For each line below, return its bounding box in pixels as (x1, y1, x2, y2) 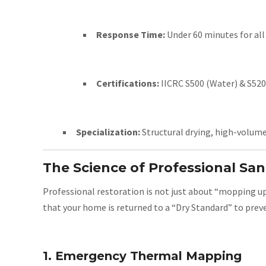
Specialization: (76, 126, 140, 138)
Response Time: (96, 28, 165, 40)
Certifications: (96, 77, 159, 89)
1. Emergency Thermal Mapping (43, 249, 242, 263)
